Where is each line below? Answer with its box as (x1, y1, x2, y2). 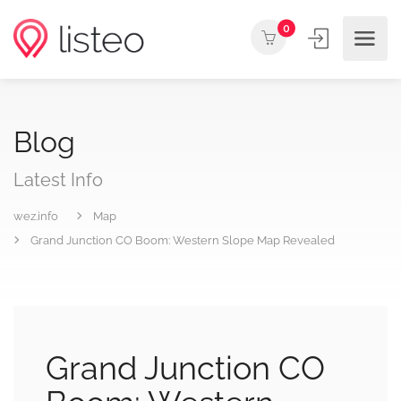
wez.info (13, 209, 58, 223)
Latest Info (13, 169, 103, 191)
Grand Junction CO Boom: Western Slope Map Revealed (30, 234, 335, 247)
